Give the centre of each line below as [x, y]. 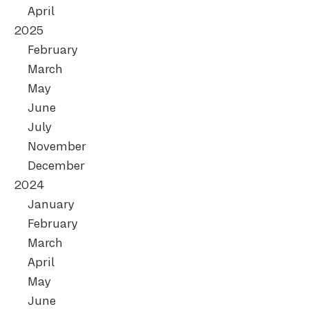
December [56, 167]
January [51, 206]
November [57, 148]
